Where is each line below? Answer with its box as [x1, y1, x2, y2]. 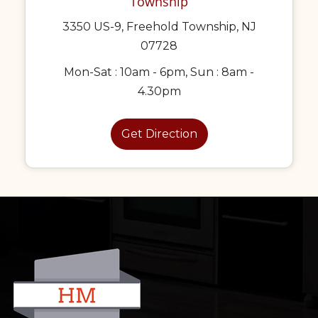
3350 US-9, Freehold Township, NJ [62, 20, 256, 33]
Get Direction [121, 127, 197, 141]
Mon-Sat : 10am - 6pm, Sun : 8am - [64, 65, 254, 79]
